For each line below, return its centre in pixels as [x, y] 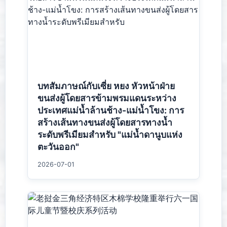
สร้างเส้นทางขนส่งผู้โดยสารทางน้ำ [105, 123]
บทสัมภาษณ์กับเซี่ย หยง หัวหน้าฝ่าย [106, 86]
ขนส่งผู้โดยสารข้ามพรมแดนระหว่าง [107, 98]
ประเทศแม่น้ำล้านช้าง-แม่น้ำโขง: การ [111, 110]
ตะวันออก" [59, 147]
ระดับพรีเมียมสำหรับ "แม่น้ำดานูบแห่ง [110, 135]
